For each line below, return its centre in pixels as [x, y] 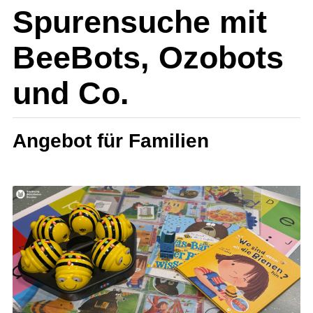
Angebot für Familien [111, 141]
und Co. [71, 93]
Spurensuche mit [140, 22]
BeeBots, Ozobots [148, 58]
